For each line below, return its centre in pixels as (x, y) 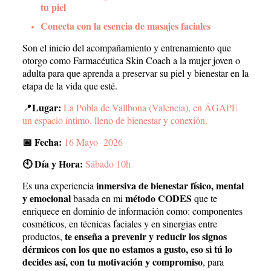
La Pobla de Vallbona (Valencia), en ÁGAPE (150, 107)
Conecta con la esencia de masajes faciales (125, 25)
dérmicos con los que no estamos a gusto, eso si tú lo (127, 249)
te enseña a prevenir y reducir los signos (145, 236)
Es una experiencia (59, 185)
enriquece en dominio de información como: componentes (132, 211)
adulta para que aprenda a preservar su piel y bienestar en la (135, 73)
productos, (43, 236)
